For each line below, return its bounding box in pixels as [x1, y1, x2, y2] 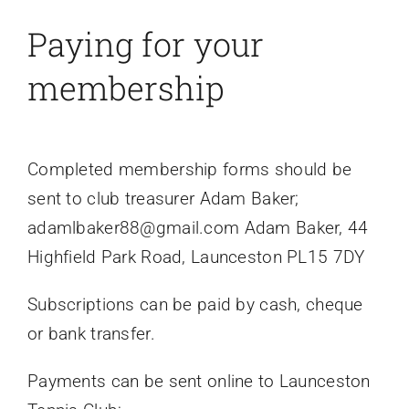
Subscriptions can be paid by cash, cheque [26, 294, 363, 315]
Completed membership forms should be [26, 159, 352, 180]
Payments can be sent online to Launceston [26, 371, 371, 392]
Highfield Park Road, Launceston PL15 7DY [26, 246, 365, 267]
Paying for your [26, 22, 264, 66]
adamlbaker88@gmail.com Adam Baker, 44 [26, 217, 369, 238]
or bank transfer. [26, 323, 155, 344]
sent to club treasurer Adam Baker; [26, 188, 299, 209]
